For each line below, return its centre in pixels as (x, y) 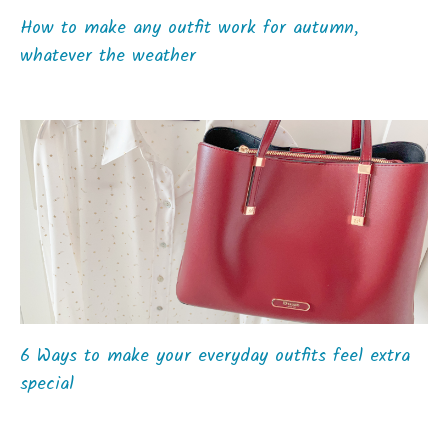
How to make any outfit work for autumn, (189, 28)
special (47, 384)
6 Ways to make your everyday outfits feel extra (215, 356)
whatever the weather (108, 56)
